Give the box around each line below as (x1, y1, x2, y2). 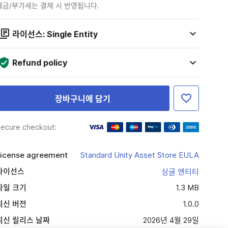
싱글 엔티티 (161, 167, 199, 177)
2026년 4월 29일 (142, 215, 199, 225)
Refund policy (12, 58, 67, 68)
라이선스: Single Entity (12, 29, 98, 39)
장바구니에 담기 (54, 94, 110, 104)
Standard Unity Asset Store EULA (80, 150, 199, 160)
